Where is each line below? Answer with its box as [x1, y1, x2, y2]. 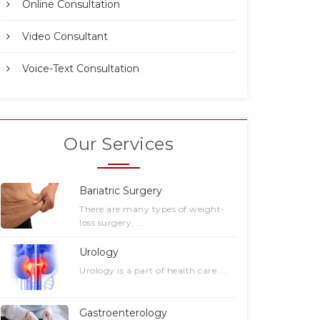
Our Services [64, 134, 174, 155]
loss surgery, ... [79, 217, 144, 229]
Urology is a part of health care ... [79, 265, 226, 276]
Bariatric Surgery [79, 184, 162, 198]
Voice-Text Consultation [22, 62, 139, 76]
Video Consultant [22, 30, 108, 44]
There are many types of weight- [79, 204, 225, 215]
